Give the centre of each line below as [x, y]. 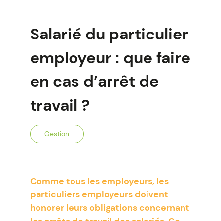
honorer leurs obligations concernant [110, 208]
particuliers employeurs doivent [99, 194]
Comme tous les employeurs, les [99, 181]
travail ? [60, 105]
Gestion [57, 134]
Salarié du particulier [109, 34]
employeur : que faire [110, 58]
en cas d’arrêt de [94, 81]
